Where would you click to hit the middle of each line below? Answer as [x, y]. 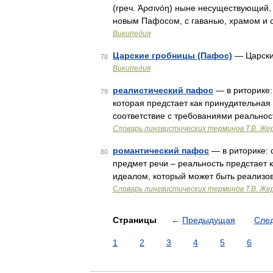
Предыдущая [209, 220]
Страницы [136, 220]
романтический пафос [161, 151]
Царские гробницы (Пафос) [172, 55]
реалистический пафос [163, 90]
